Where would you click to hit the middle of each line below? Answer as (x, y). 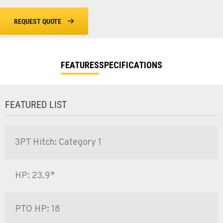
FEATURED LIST (36, 104)
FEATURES (80, 65)
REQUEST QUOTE (38, 21)
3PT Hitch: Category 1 (58, 142)
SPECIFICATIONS (131, 65)
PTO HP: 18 (38, 209)
